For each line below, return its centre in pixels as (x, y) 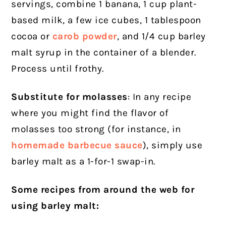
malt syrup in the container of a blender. (104, 53)
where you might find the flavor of (90, 113)
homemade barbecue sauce (77, 146)
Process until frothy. (58, 69)
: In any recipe (159, 97)
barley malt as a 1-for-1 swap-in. (83, 162)
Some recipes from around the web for (103, 190)
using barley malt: (55, 206)
